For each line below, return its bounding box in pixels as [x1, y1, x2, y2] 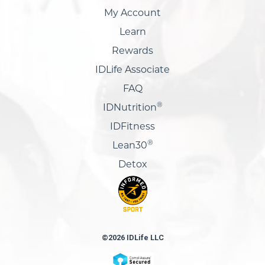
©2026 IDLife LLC [101, 232, 164, 242]
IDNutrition [102, 103, 157, 113]
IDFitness [110, 122, 155, 132]
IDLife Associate [95, 65, 170, 75]
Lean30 [112, 141, 147, 151]
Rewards [112, 46, 153, 56]
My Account [104, 8, 161, 18]
